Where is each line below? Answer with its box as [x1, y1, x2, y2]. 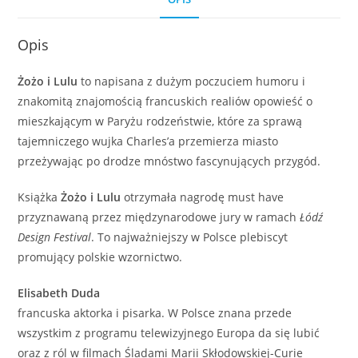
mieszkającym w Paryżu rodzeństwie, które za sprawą [18, 113, 303, 129]
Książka [18, 189, 62, 205]
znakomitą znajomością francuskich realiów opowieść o [18, 93, 313, 109]
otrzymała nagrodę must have [121, 189, 284, 205]
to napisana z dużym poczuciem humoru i [78, 74, 306, 89]
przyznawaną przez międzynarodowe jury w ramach [18, 209, 300, 225]
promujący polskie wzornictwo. [18, 249, 183, 265]
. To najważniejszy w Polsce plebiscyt [91, 229, 288, 245]
